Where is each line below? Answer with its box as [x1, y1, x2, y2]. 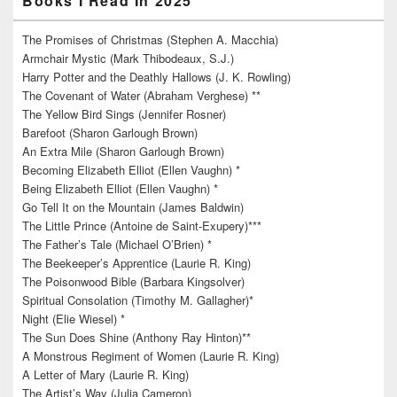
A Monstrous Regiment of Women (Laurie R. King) [22, 347, 279, 365]
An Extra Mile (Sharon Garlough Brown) [22, 143, 224, 160]
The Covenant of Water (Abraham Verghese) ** [22, 87, 261, 105]
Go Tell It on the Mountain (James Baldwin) [22, 198, 244, 216]
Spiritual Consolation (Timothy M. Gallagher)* [22, 292, 253, 309]
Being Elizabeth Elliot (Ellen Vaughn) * [22, 180, 218, 198]
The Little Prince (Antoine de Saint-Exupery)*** [22, 217, 261, 235]
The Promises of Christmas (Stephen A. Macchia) [22, 31, 278, 49]
